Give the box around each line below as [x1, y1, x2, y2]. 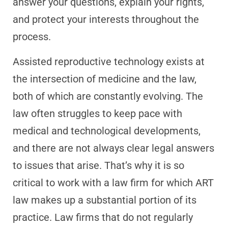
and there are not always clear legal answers [13, 142, 214, 154]
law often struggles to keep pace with [13, 107, 182, 120]
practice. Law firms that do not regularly [13, 211, 193, 223]
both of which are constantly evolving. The [13, 90, 203, 102]
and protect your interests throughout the [13, 13, 199, 25]
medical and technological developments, [13, 125, 201, 137]
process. [13, 31, 51, 43]
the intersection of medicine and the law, [13, 73, 196, 85]
